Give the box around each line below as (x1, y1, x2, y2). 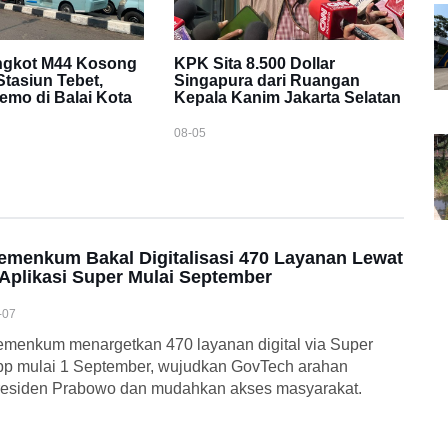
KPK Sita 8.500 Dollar (173, 55, 335, 73)
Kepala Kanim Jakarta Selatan (173, 89, 401, 107)
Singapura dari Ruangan (173, 72, 360, 90)
